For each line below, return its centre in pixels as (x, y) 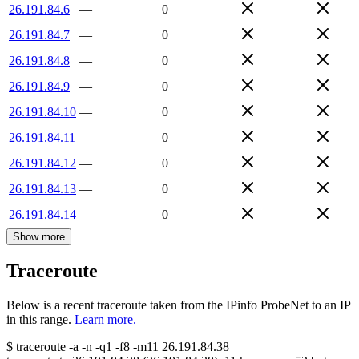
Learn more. (105, 320)
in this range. (39, 320)
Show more (39, 236)
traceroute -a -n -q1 (64, 347)
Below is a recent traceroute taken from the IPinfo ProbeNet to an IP (178, 305)
